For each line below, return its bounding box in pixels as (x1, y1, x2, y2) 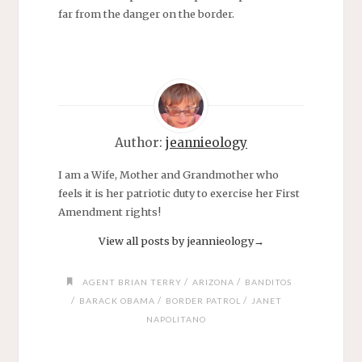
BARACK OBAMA (78, 295, 155, 305)
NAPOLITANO (146, 314, 207, 324)
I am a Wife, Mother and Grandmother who (57, 168, 279, 182)
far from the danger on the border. (57, 7, 234, 21)
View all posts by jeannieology (98, 234, 254, 248)
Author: (115, 134, 166, 150)
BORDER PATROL (165, 295, 241, 305)
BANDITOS (245, 276, 293, 287)
